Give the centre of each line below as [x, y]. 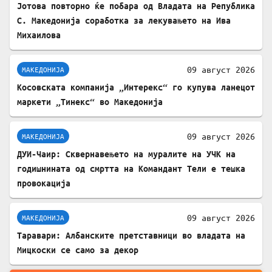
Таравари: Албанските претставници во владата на [131, 236]
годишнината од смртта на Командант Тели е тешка [131, 169]
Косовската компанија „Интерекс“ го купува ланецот [136, 87]
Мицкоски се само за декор [78, 250]
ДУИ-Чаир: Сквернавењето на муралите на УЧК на [126, 154]
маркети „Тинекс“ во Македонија [90, 102]
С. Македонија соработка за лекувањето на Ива [124, 21]
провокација [44, 183]
